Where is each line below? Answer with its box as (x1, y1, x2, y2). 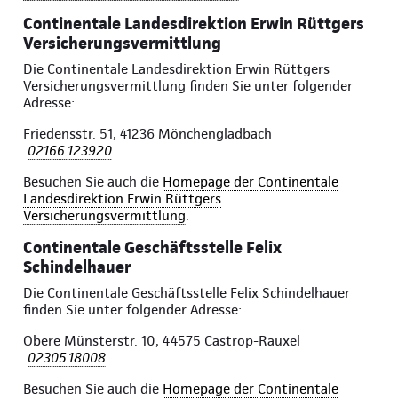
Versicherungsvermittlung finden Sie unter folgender (23, 77, 353, 95)
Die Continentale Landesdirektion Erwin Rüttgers (23, 60, 330, 78)
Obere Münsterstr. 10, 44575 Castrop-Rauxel (23, 332, 300, 350)
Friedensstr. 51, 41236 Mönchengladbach (23, 125, 272, 143)
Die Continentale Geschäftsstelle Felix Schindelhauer (23, 284, 350, 302)
